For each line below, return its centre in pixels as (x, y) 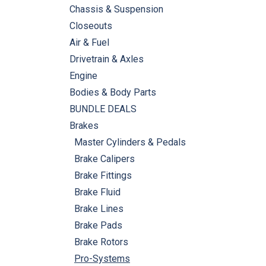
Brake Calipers (104, 159)
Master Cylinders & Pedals (130, 142)
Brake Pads (98, 225)
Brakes (84, 126)
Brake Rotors (101, 242)
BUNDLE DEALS (103, 109)
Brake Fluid (97, 192)
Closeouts (91, 26)
